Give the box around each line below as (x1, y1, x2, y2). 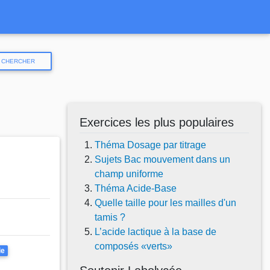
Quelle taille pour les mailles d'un (95, 198, 236, 209)
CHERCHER (1, 58, 36, 65)
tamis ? (95, 212, 125, 223)
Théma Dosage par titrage (95, 140, 206, 151)
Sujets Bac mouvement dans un (95, 154, 230, 165)
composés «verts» (95, 241, 172, 252)
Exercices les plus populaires (80, 116, 234, 130)
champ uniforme (95, 169, 163, 180)
